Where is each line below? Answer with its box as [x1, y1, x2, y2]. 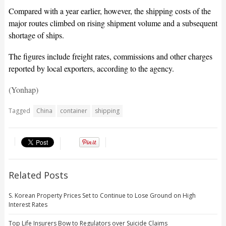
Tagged [8, 106, 30, 116]
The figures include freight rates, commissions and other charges [8, 51, 212, 62]
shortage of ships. [8, 30, 64, 41]
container [60, 106, 87, 116]
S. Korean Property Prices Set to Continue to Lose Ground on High [8, 191, 196, 200]
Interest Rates [8, 200, 47, 209]
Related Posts [8, 169, 68, 182]
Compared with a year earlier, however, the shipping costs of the [8, 6, 211, 17]
